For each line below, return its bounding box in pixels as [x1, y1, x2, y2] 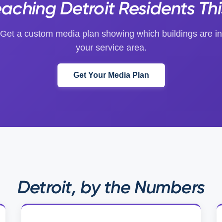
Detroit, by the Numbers [17, 176, 205, 198]
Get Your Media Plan [73, 71, 149, 79]
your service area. [75, 43, 147, 53]
